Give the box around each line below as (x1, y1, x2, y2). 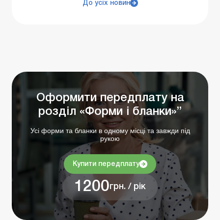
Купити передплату (73, 161, 139, 167)
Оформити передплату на (36, 92, 184, 104)
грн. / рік (110, 183, 146, 191)
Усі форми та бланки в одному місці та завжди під (30, 126, 190, 135)
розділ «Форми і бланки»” (38, 106, 182, 117)
